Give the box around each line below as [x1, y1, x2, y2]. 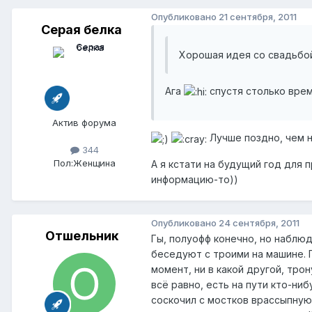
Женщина [72, 157, 116, 169]
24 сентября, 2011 [219, 217, 299, 228]
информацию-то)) [151, 173, 238, 185]
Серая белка [41, 22, 122, 38]
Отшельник [45, 228, 118, 244]
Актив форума [52, 117, 116, 129]
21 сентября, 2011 [219, 10, 297, 22]
